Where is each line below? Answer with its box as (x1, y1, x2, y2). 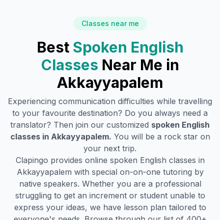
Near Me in (101, 56, 179, 74)
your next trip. (83, 143, 137, 153)
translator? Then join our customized (10, 120, 149, 130)
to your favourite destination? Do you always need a (12, 108, 208, 118)
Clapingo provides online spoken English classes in (15, 155, 205, 165)
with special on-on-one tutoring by (71, 167, 204, 177)
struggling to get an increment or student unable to (15, 191, 205, 200)
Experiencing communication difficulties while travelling (8, 96, 212, 106)
